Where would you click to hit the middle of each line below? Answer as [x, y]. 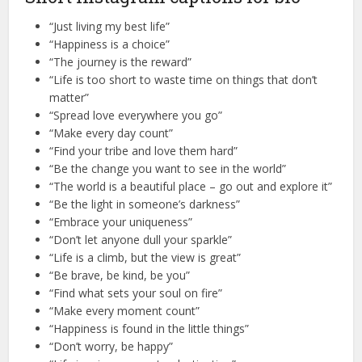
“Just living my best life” [110, 27]
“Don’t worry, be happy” [112, 347]
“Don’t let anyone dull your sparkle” [141, 240]
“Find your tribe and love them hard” [144, 151]
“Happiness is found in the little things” [149, 329]
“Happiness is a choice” [110, 44]
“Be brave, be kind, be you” [120, 276]
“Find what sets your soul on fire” [136, 293]
